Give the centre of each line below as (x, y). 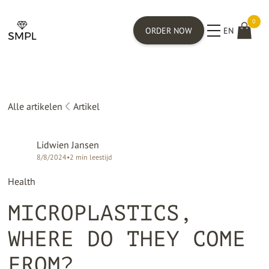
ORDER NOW (169, 30)
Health (22, 181)
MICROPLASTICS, (101, 213)
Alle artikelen (35, 106)
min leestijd (93, 157)
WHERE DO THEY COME (127, 239)
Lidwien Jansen (68, 145)
